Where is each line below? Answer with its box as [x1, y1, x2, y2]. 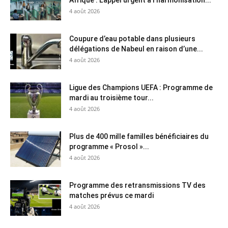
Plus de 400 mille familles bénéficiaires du [69, 132, 209, 140]
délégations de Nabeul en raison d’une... [69, 44, 203, 53]
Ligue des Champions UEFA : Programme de [69, 83, 213, 92]
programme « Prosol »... [69, 142, 149, 151]
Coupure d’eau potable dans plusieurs [69, 34, 195, 43]
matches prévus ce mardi [69, 191, 154, 199]
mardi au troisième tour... [69, 93, 154, 102]
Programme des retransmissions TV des [69, 181, 206, 189]
